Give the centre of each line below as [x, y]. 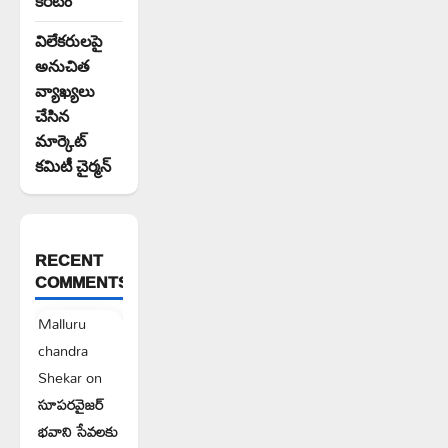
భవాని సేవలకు [78, 431]
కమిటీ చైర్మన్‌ [73, 166]
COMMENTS [82, 282]
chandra [63, 350]
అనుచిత [62, 66]
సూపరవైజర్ [71, 404]
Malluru [62, 323]
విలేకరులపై [68, 41]
